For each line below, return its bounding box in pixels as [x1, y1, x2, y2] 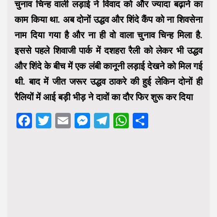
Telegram [109, 111, 175, 130]
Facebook [32, 111, 99, 130]
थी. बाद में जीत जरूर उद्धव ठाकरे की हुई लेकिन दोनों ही [15, 76, 202, 88]
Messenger [90, 111, 168, 130]
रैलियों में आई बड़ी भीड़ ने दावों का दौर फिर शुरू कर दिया [15, 92, 193, 103]
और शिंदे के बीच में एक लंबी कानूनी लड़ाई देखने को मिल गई [15, 61, 202, 72]
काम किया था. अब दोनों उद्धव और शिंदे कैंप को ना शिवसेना [15, 14, 202, 26]
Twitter [51, 111, 101, 130]
